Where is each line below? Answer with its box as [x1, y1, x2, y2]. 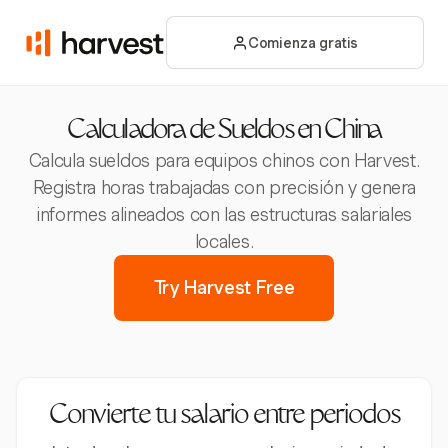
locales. [194, 231, 254, 252]
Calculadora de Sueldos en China [67, 119, 381, 145]
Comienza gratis [247, 34, 359, 51]
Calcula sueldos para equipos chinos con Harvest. [28, 150, 420, 171]
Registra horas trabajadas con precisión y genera [32, 177, 416, 198]
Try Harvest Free [153, 277, 295, 298]
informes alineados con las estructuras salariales [35, 204, 413, 225]
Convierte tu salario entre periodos [48, 404, 400, 430]
